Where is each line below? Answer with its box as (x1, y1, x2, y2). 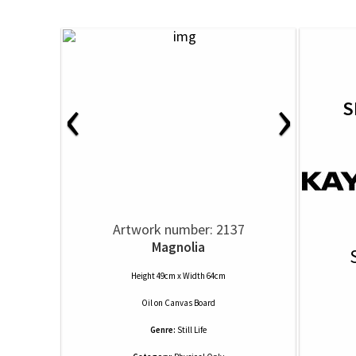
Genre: (150, 324, 176, 335)
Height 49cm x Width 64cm (131, 270, 226, 281)
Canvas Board (164, 297, 215, 308)
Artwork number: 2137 (112, 220, 245, 238)
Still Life (177, 324, 207, 335)
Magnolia (152, 238, 205, 256)
